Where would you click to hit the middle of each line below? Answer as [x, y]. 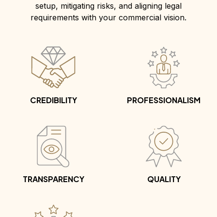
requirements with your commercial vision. [108, 18]
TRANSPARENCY [53, 179]
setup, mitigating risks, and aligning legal [108, 6]
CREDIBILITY [53, 100]
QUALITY [164, 179]
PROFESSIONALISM [164, 100]
